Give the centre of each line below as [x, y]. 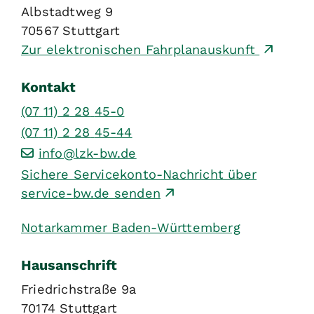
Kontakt [48, 88]
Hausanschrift [69, 265]
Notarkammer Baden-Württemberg [131, 227]
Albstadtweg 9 [67, 12]
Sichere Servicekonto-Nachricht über [139, 174]
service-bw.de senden [91, 193]
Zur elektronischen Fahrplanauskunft [141, 50]
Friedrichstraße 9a [79, 289]
